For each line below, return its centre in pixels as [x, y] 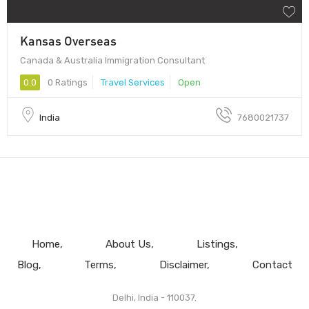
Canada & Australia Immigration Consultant [112, 60]
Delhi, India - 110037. [154, 297]
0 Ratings [67, 82]
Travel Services [133, 82]
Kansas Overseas [68, 40]
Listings [216, 244]
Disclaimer [183, 265]
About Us [128, 244]
